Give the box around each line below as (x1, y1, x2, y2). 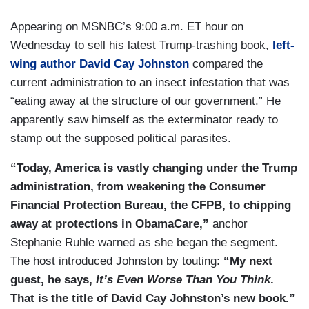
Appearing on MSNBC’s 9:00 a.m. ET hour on (10, 20, 243, 34)
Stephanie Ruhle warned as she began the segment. (10, 236, 278, 250)
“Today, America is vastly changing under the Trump (10, 161, 297, 175)
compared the (189, 57, 263, 71)
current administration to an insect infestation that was (10, 76, 290, 90)
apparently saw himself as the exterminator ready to (10, 113, 278, 127)
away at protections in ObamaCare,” (10, 217, 209, 231)
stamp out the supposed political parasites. (10, 132, 231, 146)
